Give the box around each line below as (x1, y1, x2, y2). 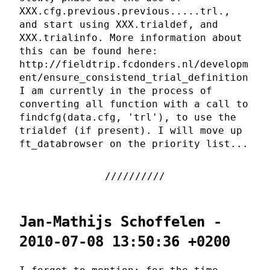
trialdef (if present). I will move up (19, 125, 242, 137)
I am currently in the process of (19, 85, 212, 97)
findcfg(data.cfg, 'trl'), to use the (19, 111, 236, 124)
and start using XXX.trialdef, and (19, 19, 218, 31)
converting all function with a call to (19, 98, 248, 110)
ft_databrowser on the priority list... (19, 138, 248, 150)
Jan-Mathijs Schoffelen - (19, 213, 222, 231)
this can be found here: (19, 45, 158, 57)
